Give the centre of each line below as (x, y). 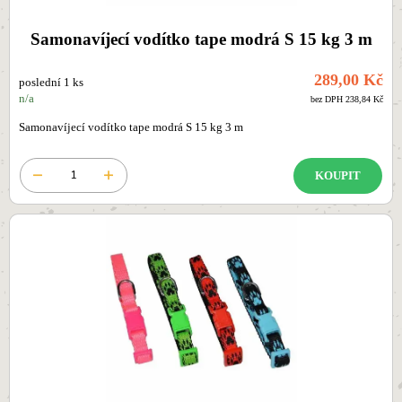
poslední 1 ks (51, 83)
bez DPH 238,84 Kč (347, 100)
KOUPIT (338, 175)
